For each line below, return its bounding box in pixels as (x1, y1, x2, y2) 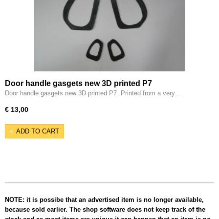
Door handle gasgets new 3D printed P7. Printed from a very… (5, 89, 181, 97)
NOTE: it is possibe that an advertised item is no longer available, (5, 196, 204, 203)
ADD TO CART (16, 127, 59, 135)
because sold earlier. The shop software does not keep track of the (5, 205, 205, 213)
